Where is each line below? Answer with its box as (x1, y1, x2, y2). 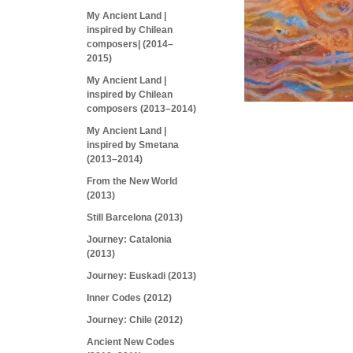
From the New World (87, 176, 177, 187)
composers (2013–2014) (87, 103, 196, 114)
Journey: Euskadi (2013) (87, 270, 196, 281)
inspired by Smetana (87, 139, 179, 150)
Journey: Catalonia (87, 234, 172, 245)
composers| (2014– (87, 39, 173, 50)
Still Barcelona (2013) (87, 212, 183, 223)
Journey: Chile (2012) (87, 314, 183, 325)
